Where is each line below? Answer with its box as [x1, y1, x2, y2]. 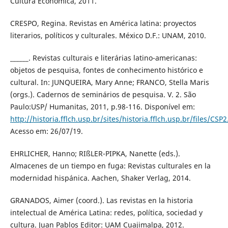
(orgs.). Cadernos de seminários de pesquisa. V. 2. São [10, 90, 196, 100]
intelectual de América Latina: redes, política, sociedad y [10, 208, 203, 218]
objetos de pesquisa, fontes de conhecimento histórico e [10, 65, 203, 75]
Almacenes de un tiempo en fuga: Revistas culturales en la [10, 161, 211, 171]
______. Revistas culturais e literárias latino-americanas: [10, 53, 197, 63]
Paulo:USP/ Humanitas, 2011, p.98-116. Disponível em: [10, 102, 195, 112]
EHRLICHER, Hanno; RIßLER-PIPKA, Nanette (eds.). [10, 149, 180, 159]
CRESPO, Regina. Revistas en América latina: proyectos [10, 18, 196, 28]
